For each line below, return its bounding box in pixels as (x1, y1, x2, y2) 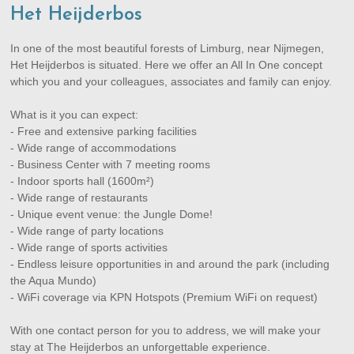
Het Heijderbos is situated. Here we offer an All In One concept (10, 58, 323, 71)
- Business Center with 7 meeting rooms (10, 158, 211, 171)
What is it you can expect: (10, 108, 139, 121)
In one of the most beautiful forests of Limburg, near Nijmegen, (10, 42, 325, 55)
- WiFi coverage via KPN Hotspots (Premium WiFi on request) (10, 291, 318, 303)
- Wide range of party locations (10, 224, 164, 237)
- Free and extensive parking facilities (10, 125, 198, 137)
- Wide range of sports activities (10, 241, 168, 254)
